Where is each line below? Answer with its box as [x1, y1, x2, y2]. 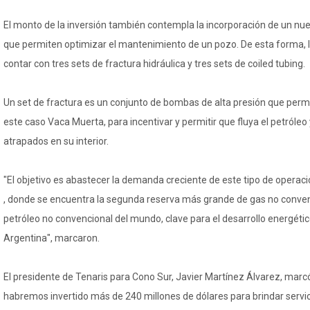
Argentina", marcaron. [3, 232, 100, 244]
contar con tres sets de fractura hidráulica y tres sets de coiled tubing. [3, 58, 305, 69]
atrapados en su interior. [3, 136, 109, 147]
